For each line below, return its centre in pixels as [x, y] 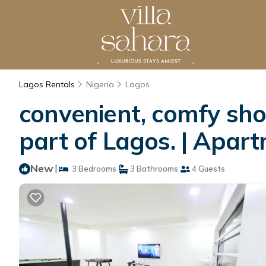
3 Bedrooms [92, 169]
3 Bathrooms [153, 169]
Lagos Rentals [48, 84]
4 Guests [208, 169]
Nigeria [100, 84]
